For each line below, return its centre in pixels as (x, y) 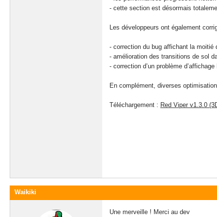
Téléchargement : (135, 105)
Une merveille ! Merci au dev (150, 212)
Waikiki (25, 192)
